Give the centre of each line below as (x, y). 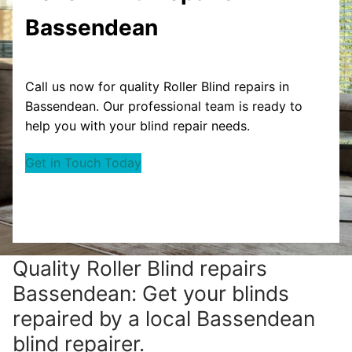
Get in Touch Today (83, 163)
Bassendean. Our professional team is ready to (164, 106)
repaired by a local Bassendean (164, 319)
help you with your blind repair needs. (137, 125)
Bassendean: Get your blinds (151, 293)
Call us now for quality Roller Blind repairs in (157, 86)
